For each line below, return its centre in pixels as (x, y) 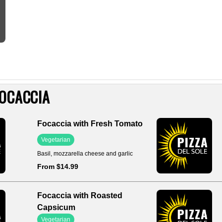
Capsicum (56, 207)
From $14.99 (57, 166)
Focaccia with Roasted (80, 195)
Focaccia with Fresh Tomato (90, 124)
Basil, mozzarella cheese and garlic (85, 154)
